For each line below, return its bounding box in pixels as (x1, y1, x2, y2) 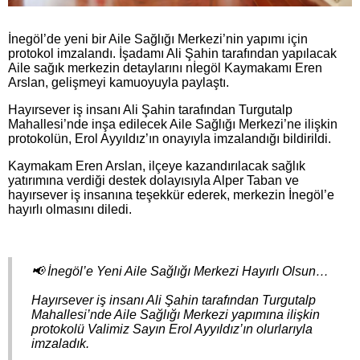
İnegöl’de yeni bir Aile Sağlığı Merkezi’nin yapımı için (8, 31, 308, 46)
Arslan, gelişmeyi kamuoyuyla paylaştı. (8, 75, 229, 89)
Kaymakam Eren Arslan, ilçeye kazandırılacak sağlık (8, 158, 305, 173)
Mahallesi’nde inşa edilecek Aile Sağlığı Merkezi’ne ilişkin (8, 117, 337, 131)
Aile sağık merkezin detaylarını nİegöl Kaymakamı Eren (8, 60, 322, 75)
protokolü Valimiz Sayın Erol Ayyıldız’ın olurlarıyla (31, 321, 313, 336)
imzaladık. (31, 336, 89, 350)
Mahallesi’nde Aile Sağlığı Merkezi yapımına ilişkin (31, 307, 320, 321)
